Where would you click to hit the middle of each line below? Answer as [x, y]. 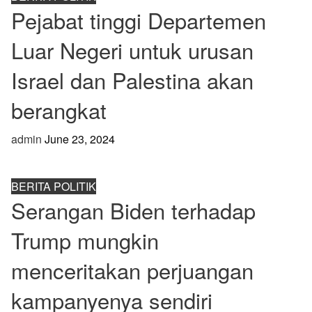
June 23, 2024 [79, 139]
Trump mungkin [85, 240]
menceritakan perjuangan [132, 270]
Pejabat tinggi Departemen [138, 20]
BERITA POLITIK [53, 187]
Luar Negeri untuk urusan [132, 50]
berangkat [58, 110]
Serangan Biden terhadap [133, 210]
